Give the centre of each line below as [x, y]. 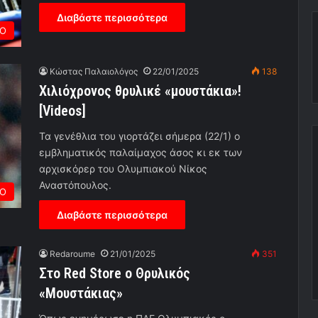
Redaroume [72, 254]
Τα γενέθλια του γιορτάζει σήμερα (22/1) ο [139, 136]
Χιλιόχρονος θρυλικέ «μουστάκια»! [140, 91]
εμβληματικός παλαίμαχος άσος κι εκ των [141, 153]
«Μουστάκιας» [81, 294]
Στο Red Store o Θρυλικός [115, 274]
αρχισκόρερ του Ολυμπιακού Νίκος [123, 169]
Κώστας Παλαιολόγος [94, 72]
